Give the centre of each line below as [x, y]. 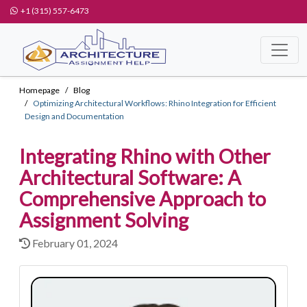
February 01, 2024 [74, 243]
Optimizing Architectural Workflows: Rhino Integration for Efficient [155, 103]
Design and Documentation [74, 116]
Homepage [39, 90]
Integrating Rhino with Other [145, 156]
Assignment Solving [104, 220]
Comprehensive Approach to [143, 199]
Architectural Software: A [130, 177]
